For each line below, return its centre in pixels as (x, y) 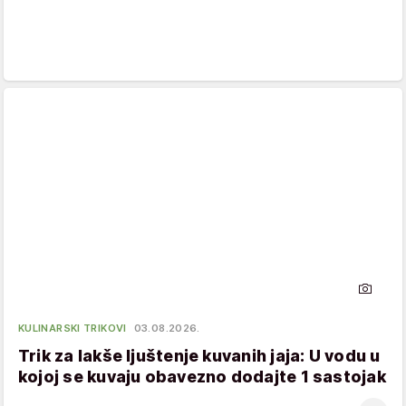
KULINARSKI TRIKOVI (72, 329)
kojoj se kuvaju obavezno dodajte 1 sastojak (202, 377)
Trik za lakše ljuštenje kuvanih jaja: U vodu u (199, 356)
